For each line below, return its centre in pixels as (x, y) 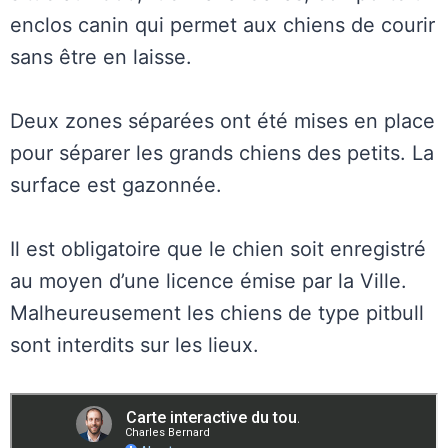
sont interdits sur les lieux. (134, 345)
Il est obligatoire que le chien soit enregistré (218, 249)
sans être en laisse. (101, 57)
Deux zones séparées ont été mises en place (222, 121)
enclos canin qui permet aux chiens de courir (222, 25)
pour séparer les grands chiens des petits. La (222, 153)
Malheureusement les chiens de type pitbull (217, 313)
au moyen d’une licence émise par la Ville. (208, 281)
